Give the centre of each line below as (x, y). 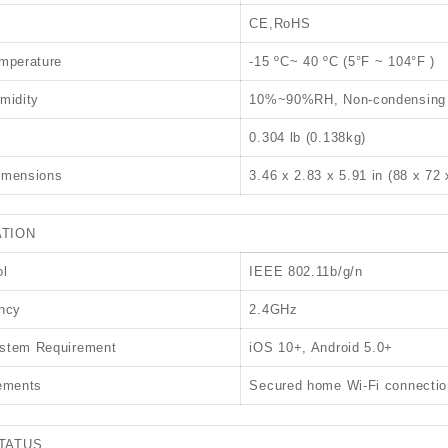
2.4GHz (273, 309)
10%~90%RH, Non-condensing (347, 99)
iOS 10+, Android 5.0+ (321, 347)
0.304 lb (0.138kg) (308, 137)
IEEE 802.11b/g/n (306, 271)
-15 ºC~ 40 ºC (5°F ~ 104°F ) (342, 61)
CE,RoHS (280, 23)
